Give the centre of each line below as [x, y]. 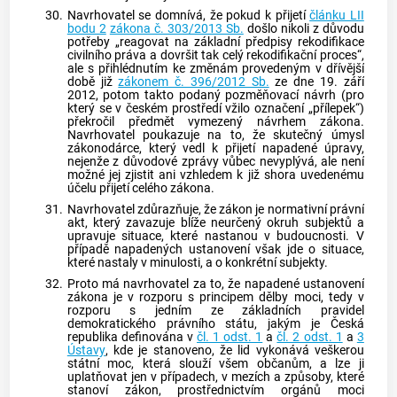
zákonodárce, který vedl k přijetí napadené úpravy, [215, 149]
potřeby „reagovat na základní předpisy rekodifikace [215, 43]
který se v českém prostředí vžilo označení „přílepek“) [215, 109]
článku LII [337, 16]
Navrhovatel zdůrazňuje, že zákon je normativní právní [215, 210]
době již [93, 82]
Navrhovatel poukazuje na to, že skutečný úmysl [215, 136]
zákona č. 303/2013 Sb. [176, 29]
